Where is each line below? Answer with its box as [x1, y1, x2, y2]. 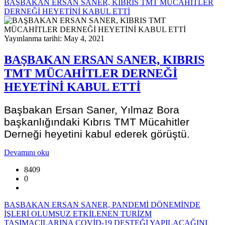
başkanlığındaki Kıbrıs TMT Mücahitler [4, 116, 189, 128]
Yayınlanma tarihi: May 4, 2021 [4, 34, 104, 43]
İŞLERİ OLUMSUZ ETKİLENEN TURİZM [4, 209, 152, 218]
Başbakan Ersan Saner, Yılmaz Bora [4, 103, 179, 116]
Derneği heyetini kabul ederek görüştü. [4, 128, 190, 140]
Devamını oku [4, 148, 49, 157]
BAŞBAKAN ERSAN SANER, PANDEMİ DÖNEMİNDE [4, 200, 200, 209]
